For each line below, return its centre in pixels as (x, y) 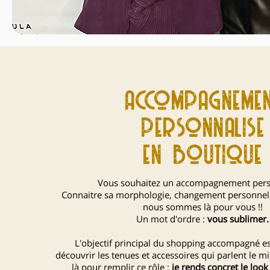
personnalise (202, 129)
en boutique (202, 156)
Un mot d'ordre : (172, 218)
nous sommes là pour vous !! (202, 206)
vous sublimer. (238, 218)
